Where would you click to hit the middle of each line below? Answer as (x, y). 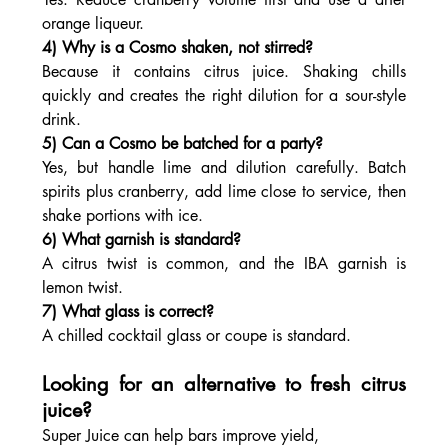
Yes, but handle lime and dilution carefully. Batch (224, 168)
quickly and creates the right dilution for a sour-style (224, 96)
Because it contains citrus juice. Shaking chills (224, 72)
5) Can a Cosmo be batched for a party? (182, 144)
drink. (61, 120)
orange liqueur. (92, 24)
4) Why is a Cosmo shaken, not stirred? (177, 48)
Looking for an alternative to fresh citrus (224, 384)
